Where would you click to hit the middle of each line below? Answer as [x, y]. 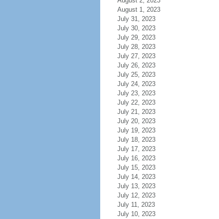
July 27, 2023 [136, 56]
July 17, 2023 [136, 149]
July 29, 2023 [136, 37]
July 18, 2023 [136, 140]
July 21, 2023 [136, 112]
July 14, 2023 [136, 177]
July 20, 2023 [136, 121]
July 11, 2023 [136, 205]
